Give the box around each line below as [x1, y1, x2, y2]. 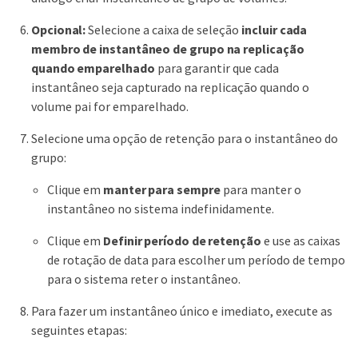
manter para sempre [103, 181, 221, 198]
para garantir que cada [154, 60, 279, 77]
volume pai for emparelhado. [31, 98, 189, 115]
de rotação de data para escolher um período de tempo [47, 252, 345, 268]
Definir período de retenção [103, 233, 261, 249]
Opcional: [31, 22, 86, 38]
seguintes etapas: [31, 322, 127, 339]
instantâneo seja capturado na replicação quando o [31, 79, 309, 96]
